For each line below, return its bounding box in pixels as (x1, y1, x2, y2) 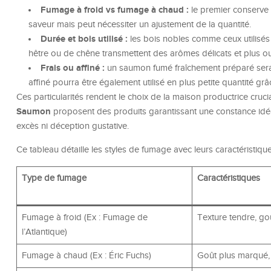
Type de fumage (21, 173, 87, 184)
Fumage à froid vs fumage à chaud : (41, 4, 189, 16)
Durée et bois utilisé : (41, 33, 128, 45)
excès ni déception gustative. (16, 121, 129, 132)
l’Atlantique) (21, 227, 67, 238)
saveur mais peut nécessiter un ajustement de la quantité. (28, 19, 251, 30)
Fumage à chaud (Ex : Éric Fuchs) (21, 250, 151, 261)
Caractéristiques (197, 173, 260, 184)
